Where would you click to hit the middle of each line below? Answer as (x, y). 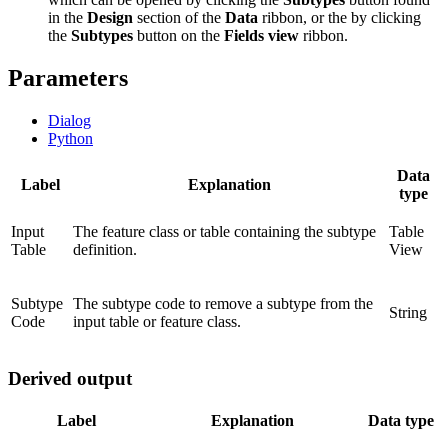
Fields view (261, 35)
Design (110, 17)
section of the (179, 17)
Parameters (68, 77)
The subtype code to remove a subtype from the (223, 303)
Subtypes (102, 35)
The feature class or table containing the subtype (224, 231)
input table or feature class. (157, 321)
